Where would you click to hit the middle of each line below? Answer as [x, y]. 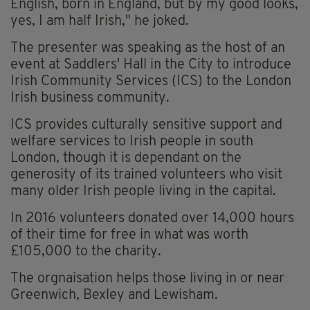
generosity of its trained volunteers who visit [146, 175]
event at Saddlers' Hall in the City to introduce [151, 65]
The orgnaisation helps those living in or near [147, 279]
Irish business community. [90, 99]
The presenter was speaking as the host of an [148, 49]
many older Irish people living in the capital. [143, 192]
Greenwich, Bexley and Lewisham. [114, 296]
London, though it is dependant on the [126, 159]
